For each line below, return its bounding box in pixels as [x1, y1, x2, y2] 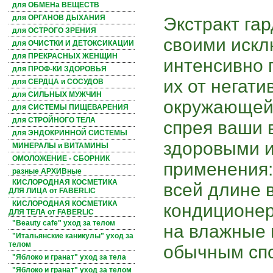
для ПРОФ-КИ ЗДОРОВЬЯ [12, 65, 107, 74]
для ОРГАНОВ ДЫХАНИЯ [12, 13, 105, 23]
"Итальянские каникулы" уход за [12, 232, 133, 241]
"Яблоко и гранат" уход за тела [12, 253, 126, 262]
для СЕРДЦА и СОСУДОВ [12, 77, 104, 87]
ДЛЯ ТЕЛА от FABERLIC [9, 208, 94, 217]
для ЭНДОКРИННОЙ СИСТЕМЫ [12, 129, 127, 138]
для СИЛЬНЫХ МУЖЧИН [12, 90, 102, 99]
